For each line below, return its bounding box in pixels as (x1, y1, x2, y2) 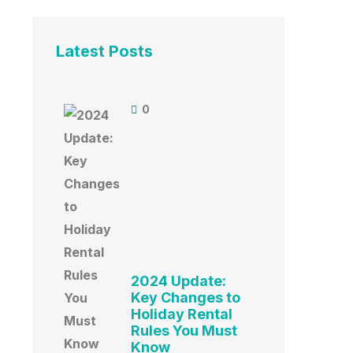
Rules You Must (131, 322, 237, 340)
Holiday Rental (131, 306, 232, 323)
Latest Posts (56, 42, 153, 61)
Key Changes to (131, 289, 240, 307)
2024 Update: (131, 273, 226, 290)
